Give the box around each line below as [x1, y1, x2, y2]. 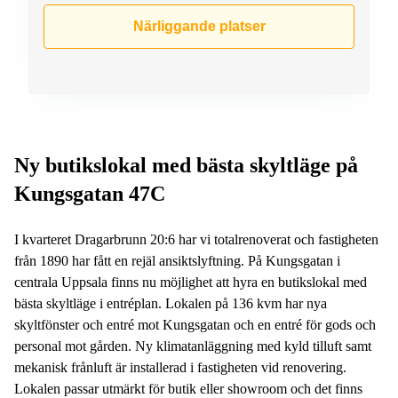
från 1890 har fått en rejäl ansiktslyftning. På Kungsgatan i [14, 252, 340, 268]
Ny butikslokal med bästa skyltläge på [14, 153, 358, 177]
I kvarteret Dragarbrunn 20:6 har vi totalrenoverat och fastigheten [14, 231, 378, 247]
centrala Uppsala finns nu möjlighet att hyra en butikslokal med [14, 274, 367, 290]
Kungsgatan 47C [14, 181, 165, 205]
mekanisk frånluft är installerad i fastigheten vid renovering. [14, 359, 346, 375]
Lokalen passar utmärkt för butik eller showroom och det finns [14, 380, 362, 396]
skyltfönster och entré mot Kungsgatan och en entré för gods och [14, 316, 376, 332]
